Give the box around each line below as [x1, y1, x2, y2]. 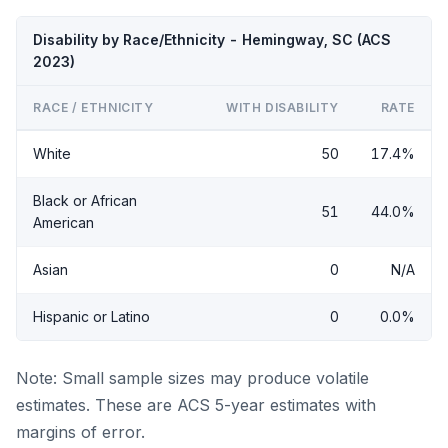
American [33, 213, 94, 231]
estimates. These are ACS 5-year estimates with [16, 394, 376, 415]
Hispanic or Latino [33, 307, 150, 325]
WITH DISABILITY [226, 99, 339, 115]
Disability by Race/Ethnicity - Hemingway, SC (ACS [33, 30, 391, 48]
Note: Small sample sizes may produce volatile [16, 367, 369, 388]
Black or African [33, 191, 137, 209]
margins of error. [16, 421, 145, 442]
